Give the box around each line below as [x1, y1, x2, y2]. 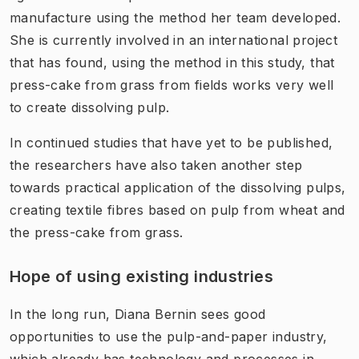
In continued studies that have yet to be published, [10, 134, 333, 151]
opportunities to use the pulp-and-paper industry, [10, 328, 328, 345]
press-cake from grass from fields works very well [10, 76, 334, 93]
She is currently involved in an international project [10, 31, 338, 48]
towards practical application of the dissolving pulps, [10, 179, 346, 196]
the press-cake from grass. [10, 224, 188, 240]
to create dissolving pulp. [10, 99, 170, 115]
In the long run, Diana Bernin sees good [10, 305, 266, 322]
